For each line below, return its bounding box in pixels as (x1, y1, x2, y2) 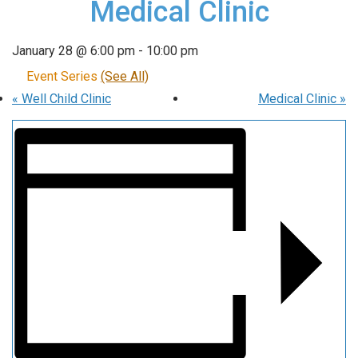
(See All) (101, 68, 149, 84)
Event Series (26, 68, 101, 84)
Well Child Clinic (18, 90, 111, 106)
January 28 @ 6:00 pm (12, 42, 135, 58)
